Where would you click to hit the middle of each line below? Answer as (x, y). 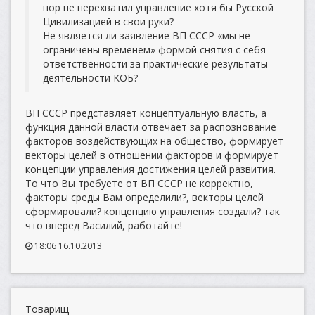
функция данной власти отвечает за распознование (151, 127)
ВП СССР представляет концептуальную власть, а (146, 113)
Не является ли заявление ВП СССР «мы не (147, 36)
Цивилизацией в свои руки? (108, 21)
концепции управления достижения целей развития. (150, 169)
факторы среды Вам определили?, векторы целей (144, 197)
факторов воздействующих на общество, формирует (154, 141)
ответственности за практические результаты (155, 64)
